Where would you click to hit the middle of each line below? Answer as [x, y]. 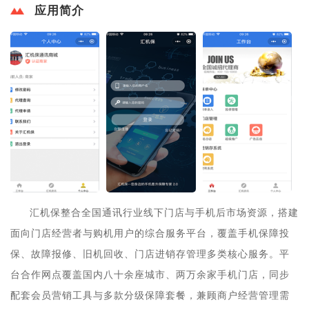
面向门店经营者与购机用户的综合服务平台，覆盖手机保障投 [150, 233]
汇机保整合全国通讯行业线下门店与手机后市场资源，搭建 [164, 212]
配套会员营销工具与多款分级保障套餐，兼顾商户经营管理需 [150, 295]
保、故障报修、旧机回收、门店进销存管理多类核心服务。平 [150, 254]
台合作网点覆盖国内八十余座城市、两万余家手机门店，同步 [150, 275]
